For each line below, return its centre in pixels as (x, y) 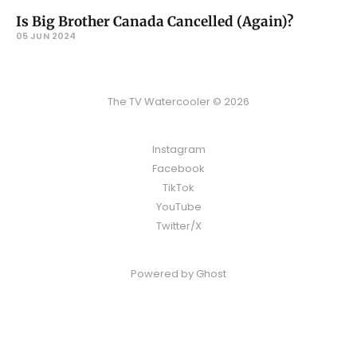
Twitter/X (178, 226)
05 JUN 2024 (46, 36)
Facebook (178, 169)
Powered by (163, 274)
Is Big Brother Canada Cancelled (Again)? (155, 22)
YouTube (178, 207)
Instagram (178, 150)
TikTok (178, 188)
